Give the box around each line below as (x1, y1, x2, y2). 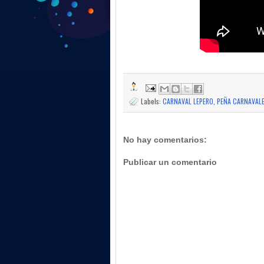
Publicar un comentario (123, 157, 217, 167)
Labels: (141, 96, 163, 107)
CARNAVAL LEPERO (163, 96, 213, 107)
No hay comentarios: (123, 134, 207, 144)
